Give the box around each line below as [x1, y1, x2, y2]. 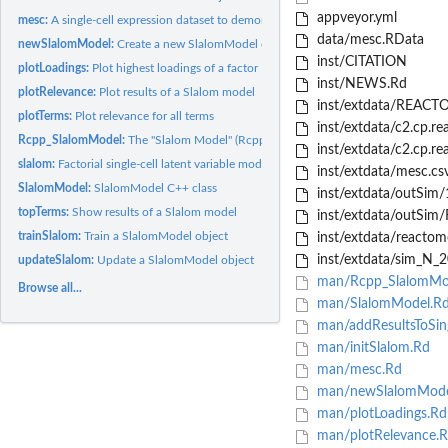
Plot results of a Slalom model [99, 85, 256, 98]
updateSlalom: [18, 253, 98, 266]
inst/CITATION [312, 55, 407, 70]
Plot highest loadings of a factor [92, 61, 259, 74]
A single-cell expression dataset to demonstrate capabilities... [51, 13, 369, 26]
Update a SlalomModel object [97, 253, 255, 266]
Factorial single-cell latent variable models [58, 157, 277, 170]
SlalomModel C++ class [94, 181, 218, 194]
